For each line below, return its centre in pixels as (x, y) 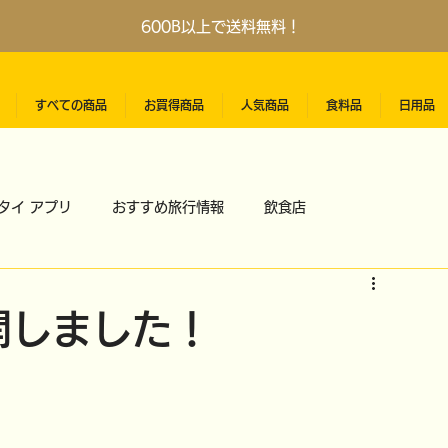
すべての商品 (71, 105)
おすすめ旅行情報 (168, 207)
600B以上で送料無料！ (221, 26)
